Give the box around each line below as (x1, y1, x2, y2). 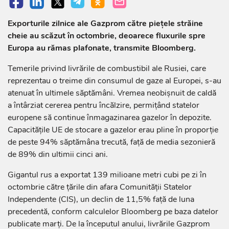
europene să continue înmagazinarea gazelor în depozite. (8, 112, 212, 124)
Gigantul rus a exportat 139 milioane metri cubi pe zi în (8, 169, 207, 181)
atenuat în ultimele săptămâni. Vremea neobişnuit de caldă (8, 87, 216, 99)
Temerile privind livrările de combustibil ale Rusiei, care (8, 63, 206, 75)
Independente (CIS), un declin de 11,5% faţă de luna (8, 194, 194, 205)
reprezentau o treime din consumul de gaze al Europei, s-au (8, 75, 221, 87)
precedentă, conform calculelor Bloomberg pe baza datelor (8, 206, 218, 218)
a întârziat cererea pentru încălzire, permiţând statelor (8, 100, 199, 111)
